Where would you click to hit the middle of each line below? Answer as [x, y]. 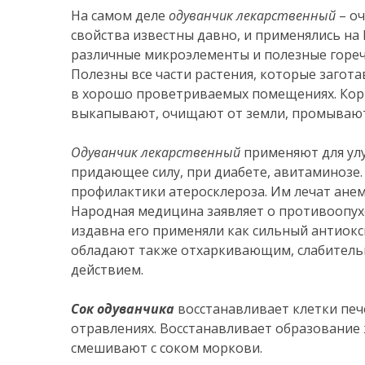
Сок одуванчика [123, 309]
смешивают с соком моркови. [167, 348]
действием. [107, 270]
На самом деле [120, 15]
